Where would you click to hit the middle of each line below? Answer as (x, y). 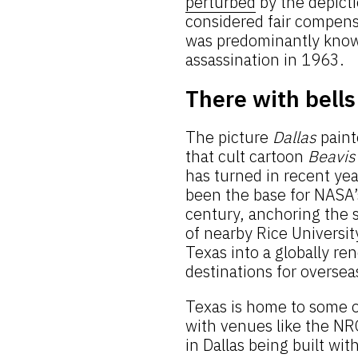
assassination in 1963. (265, 60)
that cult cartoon (247, 157)
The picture (229, 137)
